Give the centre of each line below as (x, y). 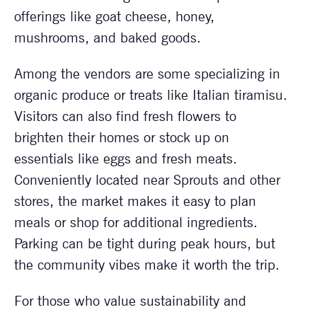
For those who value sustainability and (130, 301)
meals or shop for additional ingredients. (136, 223)
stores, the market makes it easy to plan (135, 201)
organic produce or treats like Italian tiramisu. (151, 95)
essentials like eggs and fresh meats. (126, 159)
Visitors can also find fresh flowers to (125, 116)
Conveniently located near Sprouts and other (147, 180)
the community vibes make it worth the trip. (147, 265)
